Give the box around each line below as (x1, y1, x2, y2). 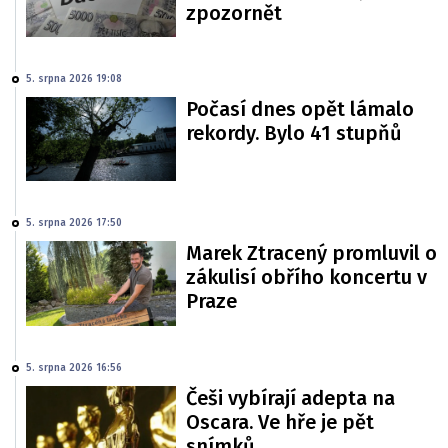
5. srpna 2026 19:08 (26, 72, 122, 85)
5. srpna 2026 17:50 (26, 217, 122, 230)
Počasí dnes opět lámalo (186, 96, 414, 121)
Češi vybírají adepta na (186, 385, 395, 410)
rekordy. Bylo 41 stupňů (186, 120, 402, 145)
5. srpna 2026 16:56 (26, 361, 122, 374)
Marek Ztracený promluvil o (186, 241, 437, 266)
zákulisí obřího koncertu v (186, 265, 427, 290)
